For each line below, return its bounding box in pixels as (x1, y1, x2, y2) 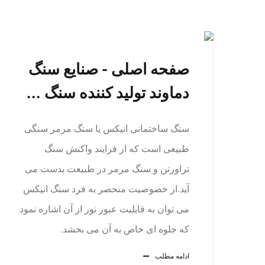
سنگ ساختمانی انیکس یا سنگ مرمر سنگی (24, 123, 189, 134)
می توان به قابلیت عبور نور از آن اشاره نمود (20, 203, 189, 215)
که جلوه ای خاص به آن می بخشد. (60, 224, 189, 235)
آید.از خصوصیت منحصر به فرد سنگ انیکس (23, 183, 189, 195)
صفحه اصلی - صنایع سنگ (28, 60, 189, 78)
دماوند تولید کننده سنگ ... (27, 84, 189, 102)
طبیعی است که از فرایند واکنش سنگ (44, 143, 189, 154)
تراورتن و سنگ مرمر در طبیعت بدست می (25, 163, 189, 174)
